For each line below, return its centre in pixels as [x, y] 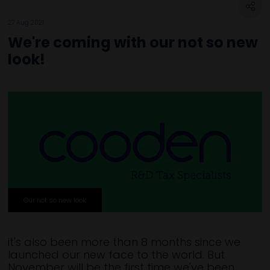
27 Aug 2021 [26, 22]
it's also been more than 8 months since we [124, 242]
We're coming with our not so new [133, 42]
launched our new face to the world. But [116, 255]
